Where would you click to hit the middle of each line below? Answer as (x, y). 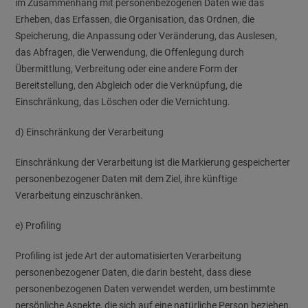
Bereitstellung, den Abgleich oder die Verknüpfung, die (129, 85)
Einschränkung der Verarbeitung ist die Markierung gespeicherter (153, 162)
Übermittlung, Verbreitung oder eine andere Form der (127, 69)
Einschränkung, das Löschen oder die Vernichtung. (123, 102)
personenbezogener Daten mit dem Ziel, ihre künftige (126, 179)
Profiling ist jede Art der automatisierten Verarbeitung (129, 256)
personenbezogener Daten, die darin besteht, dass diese (133, 272)
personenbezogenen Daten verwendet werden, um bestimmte (145, 289)
